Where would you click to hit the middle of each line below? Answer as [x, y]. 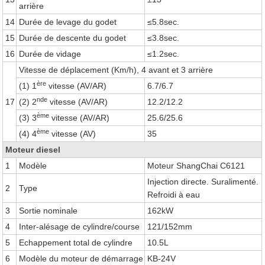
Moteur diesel [33, 150]
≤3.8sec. [164, 38]
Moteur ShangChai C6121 [196, 166]
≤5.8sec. [164, 22]
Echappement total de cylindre [76, 243]
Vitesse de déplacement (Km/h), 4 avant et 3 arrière [116, 70]
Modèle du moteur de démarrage [81, 258]
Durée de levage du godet [68, 22]
